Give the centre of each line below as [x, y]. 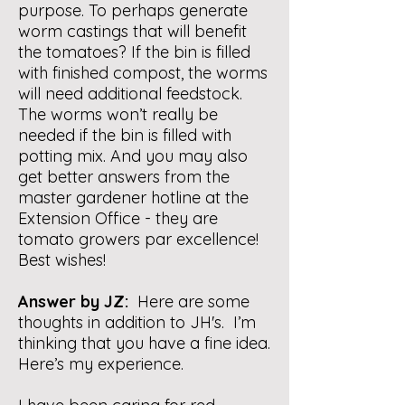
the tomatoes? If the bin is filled [134, 52]
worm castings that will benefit [132, 31]
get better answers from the [124, 177]
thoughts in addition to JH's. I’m [137, 322]
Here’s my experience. [101, 364]
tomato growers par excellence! [138, 239]
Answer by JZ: [78, 301]
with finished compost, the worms [143, 73]
